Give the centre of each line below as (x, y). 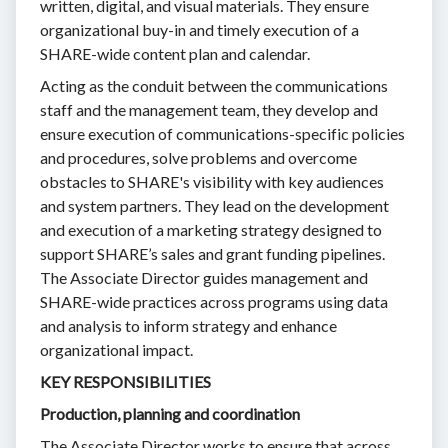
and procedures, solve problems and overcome (198, 157)
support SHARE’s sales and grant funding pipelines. (212, 253)
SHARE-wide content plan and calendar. (175, 53)
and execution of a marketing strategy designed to (211, 229)
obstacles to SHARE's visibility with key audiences (212, 181)
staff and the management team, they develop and (209, 109)
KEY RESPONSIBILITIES (125, 381)
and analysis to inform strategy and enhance (188, 325)
